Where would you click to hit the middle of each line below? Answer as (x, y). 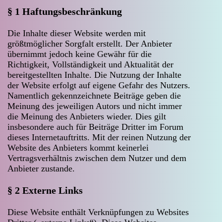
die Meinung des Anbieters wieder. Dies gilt (87, 116)
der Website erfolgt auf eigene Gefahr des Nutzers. (99, 85)
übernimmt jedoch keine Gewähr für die (80, 54)
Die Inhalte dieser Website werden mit (77, 33)
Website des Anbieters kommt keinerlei (78, 147)
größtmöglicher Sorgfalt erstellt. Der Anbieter (90, 43)
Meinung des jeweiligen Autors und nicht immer (95, 106)
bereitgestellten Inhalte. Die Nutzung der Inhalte (94, 75)
